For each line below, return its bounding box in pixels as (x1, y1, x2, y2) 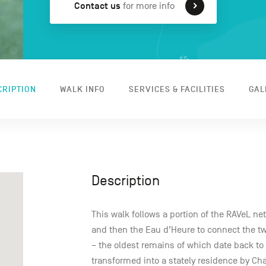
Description (91, 173, 160, 188)
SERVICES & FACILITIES (128, 84, 225, 94)
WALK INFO (59, 84, 105, 94)
